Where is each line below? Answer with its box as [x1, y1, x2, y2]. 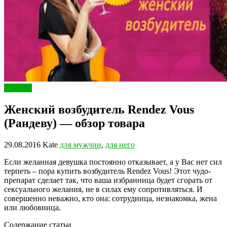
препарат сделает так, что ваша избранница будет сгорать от [4, 175, 212, 184]
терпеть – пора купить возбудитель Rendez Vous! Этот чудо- [4, 166, 211, 175]
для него [105, 140, 135, 149]
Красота [4, 83, 32, 92]
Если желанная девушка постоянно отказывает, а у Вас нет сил [4, 157, 222, 166]
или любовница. [4, 203, 61, 212]
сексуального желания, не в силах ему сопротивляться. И [4, 184, 203, 194]
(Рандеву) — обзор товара [4, 116, 145, 130]
